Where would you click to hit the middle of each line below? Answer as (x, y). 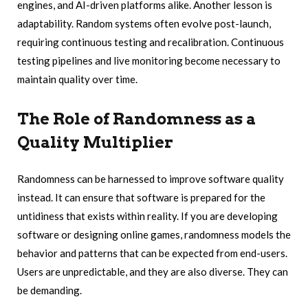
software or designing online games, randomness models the (154, 235)
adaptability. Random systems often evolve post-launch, (144, 23)
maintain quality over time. (77, 79)
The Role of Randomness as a (136, 119)
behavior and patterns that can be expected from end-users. (152, 253)
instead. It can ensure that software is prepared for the (141, 198)
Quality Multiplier (95, 143)
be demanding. (49, 290)
